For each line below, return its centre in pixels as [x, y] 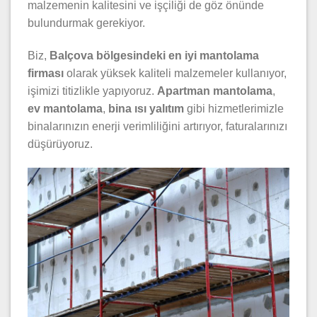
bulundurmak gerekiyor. [86, 23]
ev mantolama [65, 109]
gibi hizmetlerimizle [234, 109]
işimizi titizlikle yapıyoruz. [92, 91]
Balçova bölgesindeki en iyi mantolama [154, 56]
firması [46, 74]
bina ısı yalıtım [146, 109]
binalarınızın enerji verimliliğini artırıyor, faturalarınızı [157, 127]
